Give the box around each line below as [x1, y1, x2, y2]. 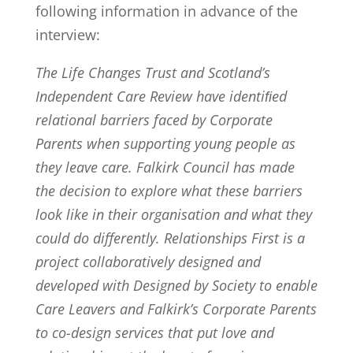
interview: [35, 25, 100, 44]
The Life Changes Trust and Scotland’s [35, 63, 270, 82]
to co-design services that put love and [35, 323, 274, 342]
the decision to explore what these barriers [35, 181, 303, 200]
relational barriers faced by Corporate [35, 110, 273, 129]
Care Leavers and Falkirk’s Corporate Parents [35, 299, 317, 318]
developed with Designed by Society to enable [35, 276, 318, 295]
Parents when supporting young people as [35, 134, 295, 153]
